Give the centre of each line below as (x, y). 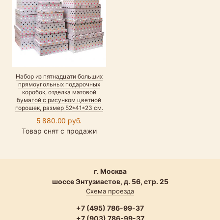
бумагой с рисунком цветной (59, 100)
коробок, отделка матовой (59, 92)
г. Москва (110, 171)
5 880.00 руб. (59, 120)
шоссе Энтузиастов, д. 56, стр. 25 (110, 181)
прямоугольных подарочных (59, 84)
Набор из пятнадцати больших (59, 76)
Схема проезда (110, 191)
